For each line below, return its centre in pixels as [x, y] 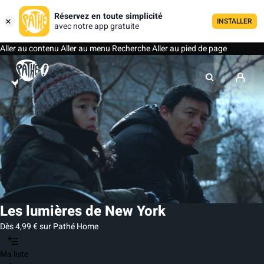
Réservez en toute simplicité [108, 16]
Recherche [131, 49]
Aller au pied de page [189, 49]
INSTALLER [235, 21]
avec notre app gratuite [97, 26]
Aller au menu [85, 49]
